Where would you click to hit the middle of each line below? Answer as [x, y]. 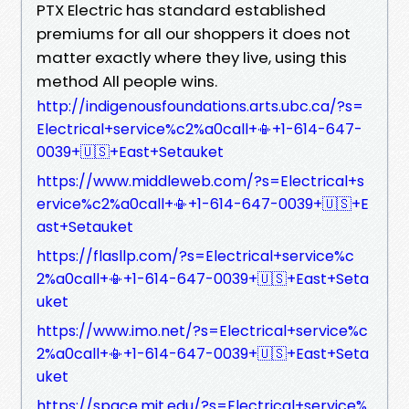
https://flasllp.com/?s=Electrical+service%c [195, 256]
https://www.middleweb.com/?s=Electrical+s [200, 181]
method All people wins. [127, 81]
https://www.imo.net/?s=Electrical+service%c [202, 330]
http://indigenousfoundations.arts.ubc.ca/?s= [200, 106]
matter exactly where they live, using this [192, 57]
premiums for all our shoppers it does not [194, 33]
